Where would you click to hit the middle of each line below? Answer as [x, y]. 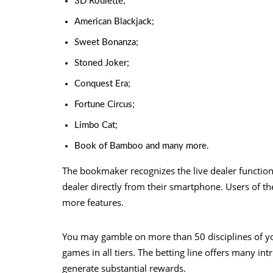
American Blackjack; [114, 22]
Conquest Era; [102, 84]
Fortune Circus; [105, 105]
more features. [93, 202]
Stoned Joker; [102, 63]
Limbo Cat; [96, 125]
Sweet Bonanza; [106, 42]
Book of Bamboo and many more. [142, 146]
